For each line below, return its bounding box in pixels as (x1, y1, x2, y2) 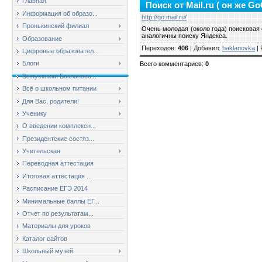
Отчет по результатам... (22, 210, 94, 218)
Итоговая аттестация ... (22, 172, 92, 180)
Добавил (194, 44, 219, 52)
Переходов (142, 44, 174, 52)
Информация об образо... (22, 9, 98, 17)
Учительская (22, 147, 60, 155)
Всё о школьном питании (22, 85, 96, 92)
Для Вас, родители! (22, 97, 79, 105)
